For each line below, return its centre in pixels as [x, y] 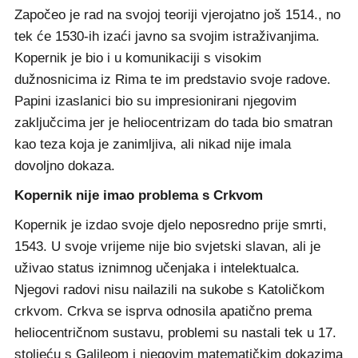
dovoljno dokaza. [65, 166]
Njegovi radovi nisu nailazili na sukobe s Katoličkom [169, 290]
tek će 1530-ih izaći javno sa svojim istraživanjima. [167, 36]
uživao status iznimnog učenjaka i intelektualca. [157, 268]
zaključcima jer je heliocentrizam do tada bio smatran [173, 123]
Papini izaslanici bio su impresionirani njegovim [155, 101]
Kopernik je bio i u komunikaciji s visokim [138, 58]
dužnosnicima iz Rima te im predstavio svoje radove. [173, 80]
